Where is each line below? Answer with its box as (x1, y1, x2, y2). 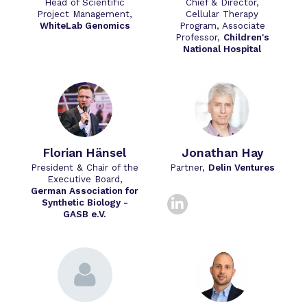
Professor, (175, 32, 223, 43)
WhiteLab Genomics (39, 21, 130, 32)
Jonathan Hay (181, 146, 263, 160)
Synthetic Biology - (41, 197, 128, 208)
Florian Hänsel (43, 146, 127, 160)
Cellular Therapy (186, 9, 259, 20)
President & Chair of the (31, 162, 139, 173)
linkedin (187, 196, 238, 213)
